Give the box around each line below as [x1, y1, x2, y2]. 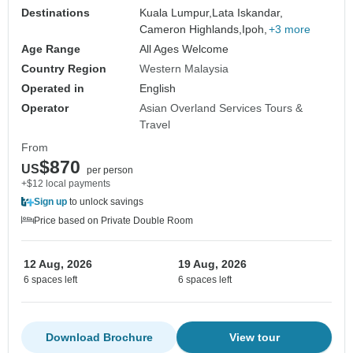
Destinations [21, 6, 90, 20]
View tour [229, 331, 280, 344]
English [139, 82, 176, 95]
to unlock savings [67, 196, 143, 208]
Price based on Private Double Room [34, 215, 193, 227]
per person [87, 165, 133, 176]
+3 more [269, 23, 311, 36]
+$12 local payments [21, 178, 110, 190]
